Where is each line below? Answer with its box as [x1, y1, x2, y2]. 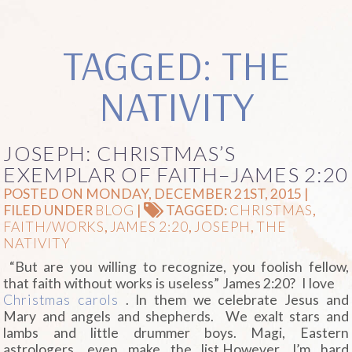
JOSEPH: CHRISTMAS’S [3, 140, 236, 166]
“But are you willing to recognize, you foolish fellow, [3, 258, 349, 275]
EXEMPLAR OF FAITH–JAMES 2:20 [3, 161, 349, 187]
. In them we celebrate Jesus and [119, 291, 349, 308]
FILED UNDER [3, 201, 96, 218]
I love [302, 274, 335, 291]
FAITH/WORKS [3, 218, 105, 235]
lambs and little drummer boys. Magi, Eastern [3, 324, 349, 341]
